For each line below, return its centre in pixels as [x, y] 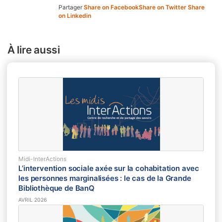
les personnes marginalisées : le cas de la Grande [105, 179]
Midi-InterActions [43, 159]
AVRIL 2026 [33, 200]
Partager [70, 7]
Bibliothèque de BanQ [56, 189]
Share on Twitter [163, 7]
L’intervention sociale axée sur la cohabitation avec [109, 169]
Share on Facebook [111, 7]
